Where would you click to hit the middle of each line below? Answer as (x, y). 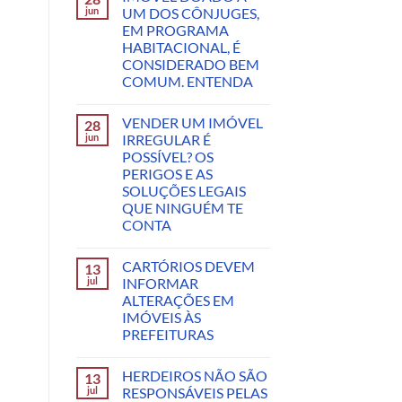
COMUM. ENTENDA (187, 82)
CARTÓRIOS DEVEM (188, 267)
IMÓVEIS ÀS (161, 318)
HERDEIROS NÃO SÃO (194, 376)
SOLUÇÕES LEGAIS (184, 191)
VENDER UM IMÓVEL (192, 123)
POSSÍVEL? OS (167, 157)
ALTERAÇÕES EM (178, 301)
